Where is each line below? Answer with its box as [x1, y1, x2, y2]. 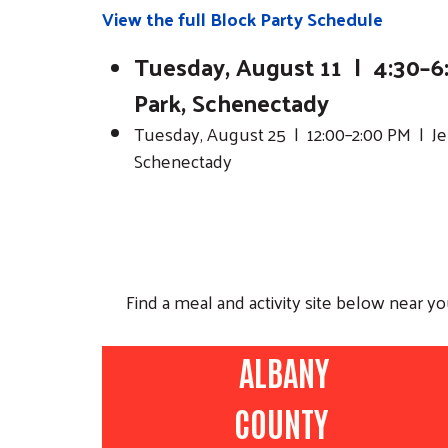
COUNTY [234, 400, 334, 445]
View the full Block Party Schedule [102, 2, 383, 36]
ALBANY [239, 349, 329, 394]
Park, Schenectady [134, 80, 329, 125]
